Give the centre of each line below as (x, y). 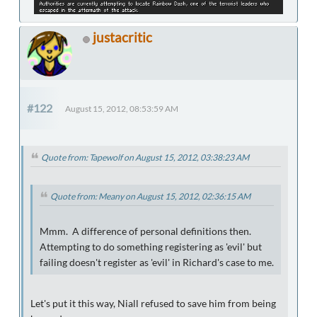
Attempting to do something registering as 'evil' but (151, 247)
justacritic (122, 38)
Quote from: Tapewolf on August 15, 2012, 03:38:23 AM (145, 158)
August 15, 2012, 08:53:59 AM (122, 109)
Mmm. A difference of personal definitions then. (146, 232)
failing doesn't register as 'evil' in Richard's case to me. (157, 263)
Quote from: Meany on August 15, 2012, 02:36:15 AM (150, 197)
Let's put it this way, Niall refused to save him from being (153, 304)
